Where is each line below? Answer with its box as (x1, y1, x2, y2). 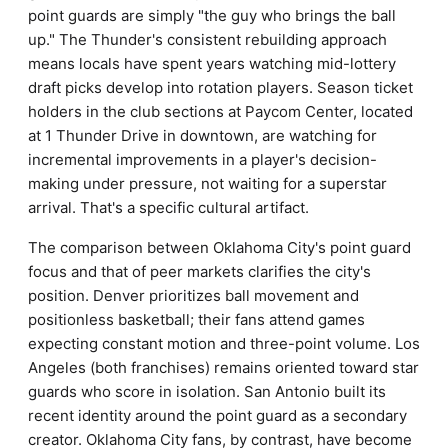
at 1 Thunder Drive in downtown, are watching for (28, 126, 377, 145)
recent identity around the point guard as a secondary (28, 406, 407, 425)
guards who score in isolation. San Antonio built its (28, 382, 386, 401)
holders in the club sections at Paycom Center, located (28, 102, 413, 121)
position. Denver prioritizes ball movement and (28, 286, 359, 305)
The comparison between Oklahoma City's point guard (28, 238, 411, 257)
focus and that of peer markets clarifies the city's (28, 262, 371, 281)
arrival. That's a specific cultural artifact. (28, 198, 309, 217)
